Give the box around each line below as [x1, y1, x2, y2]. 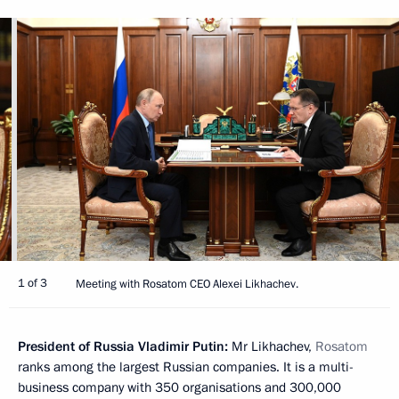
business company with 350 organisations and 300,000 [18, 379, 341, 397]
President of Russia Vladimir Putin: [18, 338, 232, 356]
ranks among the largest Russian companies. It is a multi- [18, 358, 354, 377]
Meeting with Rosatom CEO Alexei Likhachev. [76, 276, 298, 293]
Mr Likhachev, [232, 338, 315, 356]
